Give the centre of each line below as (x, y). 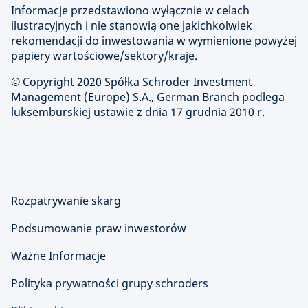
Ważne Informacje (58, 256)
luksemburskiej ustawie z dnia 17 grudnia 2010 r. (138, 112)
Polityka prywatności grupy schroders (110, 283)
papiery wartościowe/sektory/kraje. (104, 56)
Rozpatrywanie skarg (66, 201)
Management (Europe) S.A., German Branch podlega (148, 97)
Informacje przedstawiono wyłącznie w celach (130, 10)
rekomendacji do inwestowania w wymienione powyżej (154, 41)
